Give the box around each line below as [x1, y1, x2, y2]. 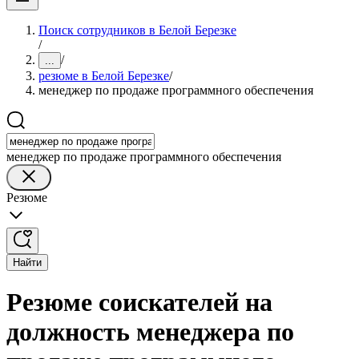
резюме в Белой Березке [38, 69, 169, 83]
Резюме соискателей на [6, 288, 272, 317]
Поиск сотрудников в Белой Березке [38, 23, 236, 37]
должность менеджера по [6, 317, 294, 347]
